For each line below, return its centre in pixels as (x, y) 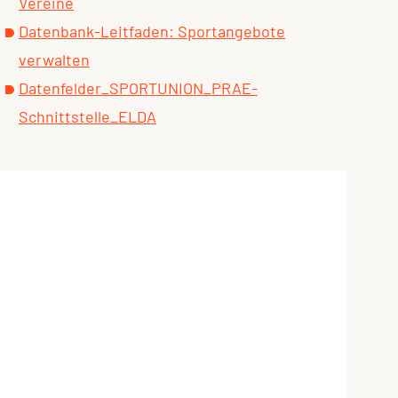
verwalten (54, 60)
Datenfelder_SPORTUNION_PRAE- (138, 88)
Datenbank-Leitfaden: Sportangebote (152, 32)
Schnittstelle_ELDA (88, 117)
